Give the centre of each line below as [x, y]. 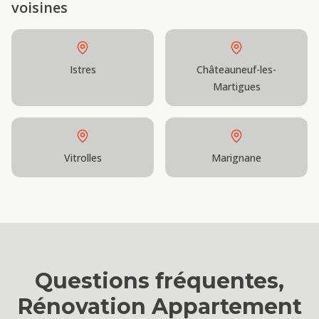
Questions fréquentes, [159, 281]
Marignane [236, 158]
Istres [83, 69]
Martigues [236, 87]
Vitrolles [83, 158]
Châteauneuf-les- [236, 69]
